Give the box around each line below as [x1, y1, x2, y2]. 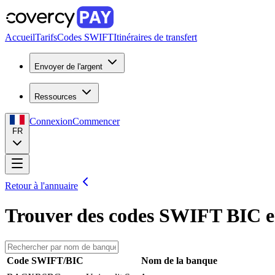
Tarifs [35, 32, 57, 42]
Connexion [29, 116, 72, 126]
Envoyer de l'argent [34, 62, 103, 71]
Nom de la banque [141, 255, 217, 266]
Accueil [5, 32, 35, 42]
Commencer [72, 116, 120, 126]
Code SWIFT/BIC [7, 255, 83, 266]
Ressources [34, 92, 77, 101]
